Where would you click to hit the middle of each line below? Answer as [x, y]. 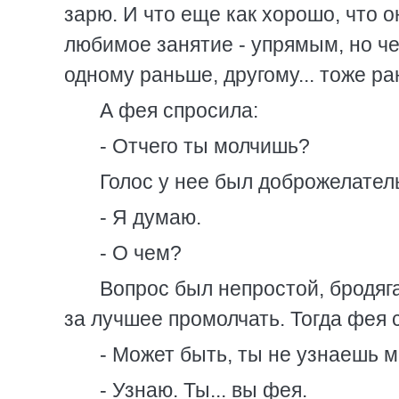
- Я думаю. [151, 217]
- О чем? [141, 253]
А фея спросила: [179, 110]
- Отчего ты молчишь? [205, 146]
